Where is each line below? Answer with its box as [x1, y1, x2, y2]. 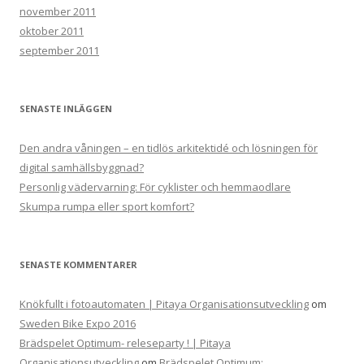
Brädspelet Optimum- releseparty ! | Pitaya [19, 336, 231, 350]
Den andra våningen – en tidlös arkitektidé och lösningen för [19, 141, 318, 155]
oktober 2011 [19, 24, 84, 38]
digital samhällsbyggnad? [19, 160, 144, 175]
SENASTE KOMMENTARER [19, 258, 137, 271]
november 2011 [19, 4, 96, 19]
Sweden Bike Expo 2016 [19, 316, 136, 331]
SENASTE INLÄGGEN [19, 102, 112, 115]
